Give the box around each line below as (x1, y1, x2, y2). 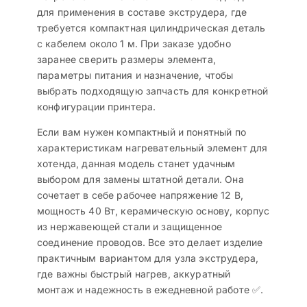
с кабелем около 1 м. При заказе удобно (37, 38, 231, 50)
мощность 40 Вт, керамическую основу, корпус (37, 205, 270, 217)
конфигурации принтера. (37, 101, 156, 113)
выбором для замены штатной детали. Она (37, 173, 244, 186)
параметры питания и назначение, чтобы (37, 69, 234, 82)
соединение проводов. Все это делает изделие (37, 236, 263, 249)
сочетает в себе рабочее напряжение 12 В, (37, 189, 243, 201)
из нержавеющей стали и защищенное (37, 221, 222, 233)
